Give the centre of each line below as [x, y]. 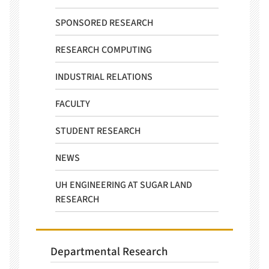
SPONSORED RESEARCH [104, 23]
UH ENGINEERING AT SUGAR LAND [124, 185]
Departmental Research [109, 252]
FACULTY [73, 104]
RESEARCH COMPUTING [104, 50]
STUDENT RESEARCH [98, 131]
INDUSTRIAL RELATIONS [104, 77]
